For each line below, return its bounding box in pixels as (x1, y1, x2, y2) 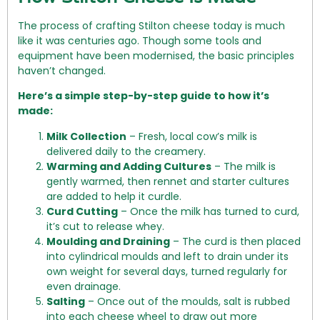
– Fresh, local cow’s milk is (126, 129, 257, 144)
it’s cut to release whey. (46, 219, 164, 234)
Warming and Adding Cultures (46, 159, 211, 174)
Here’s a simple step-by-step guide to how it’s (18, 89, 269, 104)
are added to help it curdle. (46, 189, 181, 204)
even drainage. (46, 279, 121, 294)
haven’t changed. (18, 63, 106, 78)
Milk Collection (46, 129, 126, 144)
